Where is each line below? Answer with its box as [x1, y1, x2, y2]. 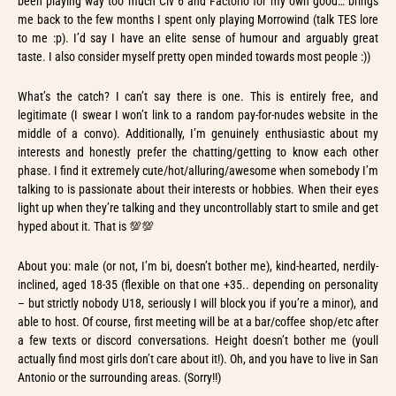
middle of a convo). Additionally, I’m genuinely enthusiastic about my [18, 126, 378, 141]
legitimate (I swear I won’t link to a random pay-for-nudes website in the [18, 107, 378, 122]
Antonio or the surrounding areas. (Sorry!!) [18, 369, 221, 385]
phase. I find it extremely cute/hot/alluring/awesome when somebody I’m [18, 163, 378, 178]
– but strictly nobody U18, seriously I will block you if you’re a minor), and [18, 295, 378, 310]
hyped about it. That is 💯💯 [18, 218, 154, 233]
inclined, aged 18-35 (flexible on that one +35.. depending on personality [18, 277, 378, 292]
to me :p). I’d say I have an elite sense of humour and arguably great [18, 30, 378, 45]
